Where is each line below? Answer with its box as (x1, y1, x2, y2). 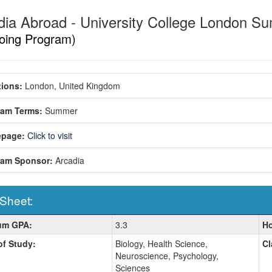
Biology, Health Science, (115, 237, 208, 250)
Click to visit (27, 129, 72, 141)
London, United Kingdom (24, 79, 120, 92)
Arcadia (52, 154, 87, 166)
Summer (44, 104, 78, 117)
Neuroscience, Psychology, (115, 249, 219, 262)
